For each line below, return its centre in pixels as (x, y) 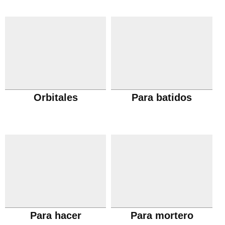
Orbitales (55, 97)
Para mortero (162, 215)
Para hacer (55, 215)
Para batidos (162, 97)
